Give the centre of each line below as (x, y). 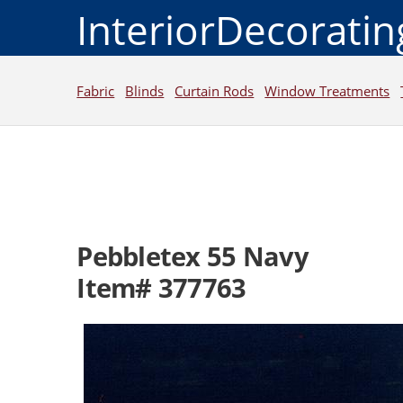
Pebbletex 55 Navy (193, 257)
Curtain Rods (215, 90)
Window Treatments (327, 90)
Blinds (145, 90)
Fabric (96, 90)
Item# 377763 (161, 288)
